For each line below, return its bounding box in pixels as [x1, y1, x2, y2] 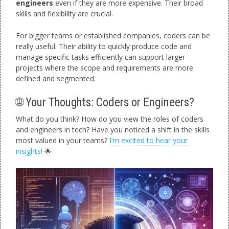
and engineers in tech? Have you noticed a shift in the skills [16, 125, 210, 135]
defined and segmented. [16, 74, 96, 84]
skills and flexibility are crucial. [16, 8, 113, 18]
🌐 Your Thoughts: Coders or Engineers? [16, 95, 194, 109]
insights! [16, 146, 42, 156]
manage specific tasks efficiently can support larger [16, 52, 185, 62]
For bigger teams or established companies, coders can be [16, 31, 210, 41]
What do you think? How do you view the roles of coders [16, 114, 203, 124]
